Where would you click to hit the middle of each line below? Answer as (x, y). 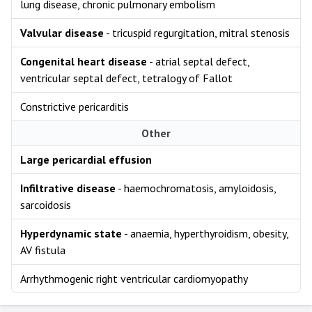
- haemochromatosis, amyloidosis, (196, 188)
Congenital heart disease (84, 61)
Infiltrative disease (68, 188)
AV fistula (43, 250)
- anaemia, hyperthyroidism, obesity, (205, 233)
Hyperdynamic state (71, 233)
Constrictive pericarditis (75, 107)
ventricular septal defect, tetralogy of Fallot (126, 78)
